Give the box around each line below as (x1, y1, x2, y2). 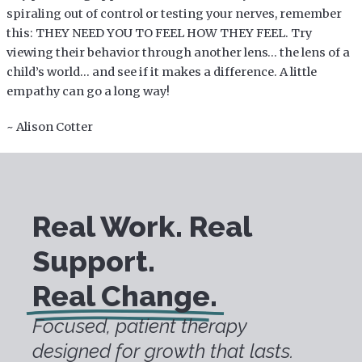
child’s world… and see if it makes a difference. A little (6, 64, 317, 79)
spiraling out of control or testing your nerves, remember (6, 6, 342, 21)
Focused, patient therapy (32, 314, 247, 338)
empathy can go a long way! (6, 83, 170, 99)
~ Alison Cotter (6, 119, 93, 134)
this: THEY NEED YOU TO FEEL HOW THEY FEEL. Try (6, 25, 312, 40)
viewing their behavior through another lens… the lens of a (6, 44, 350, 60)
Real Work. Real (32, 209, 251, 243)
